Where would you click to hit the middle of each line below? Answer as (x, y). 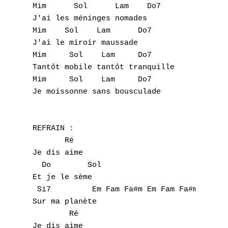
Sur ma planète (67, 202)
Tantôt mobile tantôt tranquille (106, 67)
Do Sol (69, 165)
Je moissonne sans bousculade (99, 92)
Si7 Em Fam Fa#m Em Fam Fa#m (117, 190)
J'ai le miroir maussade (88, 43)
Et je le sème (65, 177)
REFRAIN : (55, 129)
